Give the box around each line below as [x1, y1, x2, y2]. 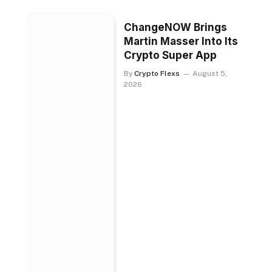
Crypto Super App [124, 49, 217, 62]
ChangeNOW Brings [124, 21, 228, 34]
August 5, [192, 69, 228, 78]
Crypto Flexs [134, 69, 180, 78]
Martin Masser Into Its [124, 35, 239, 48]
